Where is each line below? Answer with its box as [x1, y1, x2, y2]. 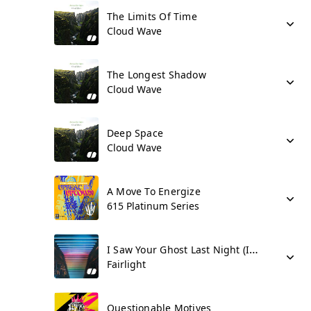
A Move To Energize [107, 185, 201, 198]
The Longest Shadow [107, 68, 206, 81]
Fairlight [107, 258, 146, 271]
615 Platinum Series [107, 199, 199, 212]
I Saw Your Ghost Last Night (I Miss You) [249, 242, 259, 257]
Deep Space [107, 126, 164, 140]
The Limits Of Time [107, 10, 197, 23]
